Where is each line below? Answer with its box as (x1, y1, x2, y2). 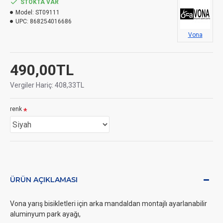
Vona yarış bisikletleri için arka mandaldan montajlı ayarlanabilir (10, 200, 207, 208)
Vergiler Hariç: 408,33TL (10, 81, 84, 89)
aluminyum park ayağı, (10, 210, 81, 218)
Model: (15, 9, 34, 16)
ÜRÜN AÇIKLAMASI (10, 175, 78, 184)
